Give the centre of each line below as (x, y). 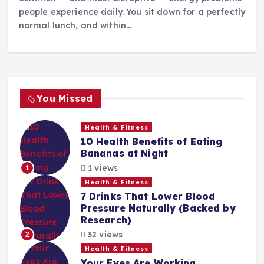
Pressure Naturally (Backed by (158, 208)
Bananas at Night (124, 154)
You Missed (65, 98)
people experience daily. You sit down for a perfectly (132, 12)
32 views (104, 234)
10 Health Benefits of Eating (151, 142)
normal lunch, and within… (75, 26)
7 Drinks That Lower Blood (148, 197)
